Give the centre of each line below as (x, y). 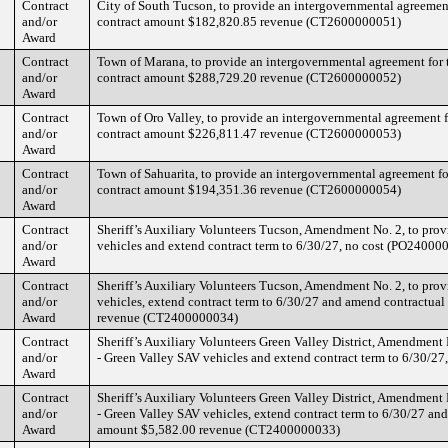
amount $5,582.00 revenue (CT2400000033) (218, 429)
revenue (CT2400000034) (167, 317)
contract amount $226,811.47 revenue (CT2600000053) (249, 133)
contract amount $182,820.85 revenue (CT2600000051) (249, 21)
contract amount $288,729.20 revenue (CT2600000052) (249, 77)
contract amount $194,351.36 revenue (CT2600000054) (249, 189)
